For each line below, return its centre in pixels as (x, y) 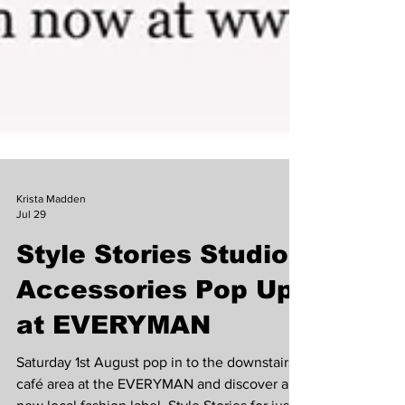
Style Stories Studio (152, 294)
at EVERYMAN (113, 365)
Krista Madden (51, 239)
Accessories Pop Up (155, 330)
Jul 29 (31, 254)
